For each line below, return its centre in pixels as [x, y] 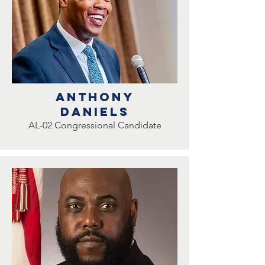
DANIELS [95, 112]
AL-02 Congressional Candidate [95, 125]
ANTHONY [95, 97]
